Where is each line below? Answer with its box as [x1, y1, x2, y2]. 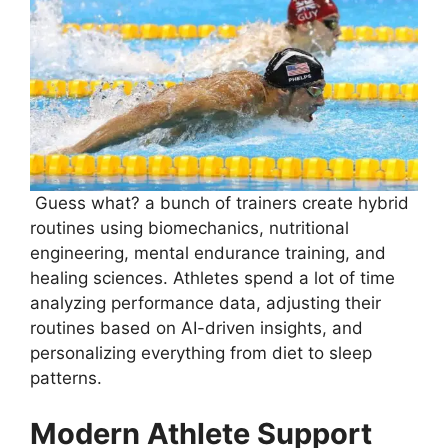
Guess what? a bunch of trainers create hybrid [30, 193, 409, 214]
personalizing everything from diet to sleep [30, 343, 372, 364]
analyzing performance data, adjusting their [30, 293, 381, 314]
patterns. [30, 368, 102, 389]
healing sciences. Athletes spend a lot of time [30, 268, 395, 289]
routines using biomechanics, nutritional [30, 218, 349, 239]
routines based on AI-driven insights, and [30, 318, 363, 339]
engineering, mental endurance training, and [30, 243, 386, 264]
